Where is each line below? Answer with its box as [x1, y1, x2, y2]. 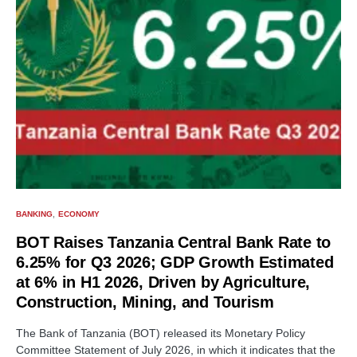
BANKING [16, 209, 53, 218]
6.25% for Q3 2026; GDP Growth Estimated [16, 253, 334, 271]
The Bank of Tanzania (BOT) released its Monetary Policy [16, 326, 305, 339]
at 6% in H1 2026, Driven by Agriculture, [16, 273, 310, 291]
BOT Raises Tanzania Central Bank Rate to [16, 233, 331, 251]
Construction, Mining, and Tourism [16, 292, 274, 311]
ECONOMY [58, 209, 100, 218]
